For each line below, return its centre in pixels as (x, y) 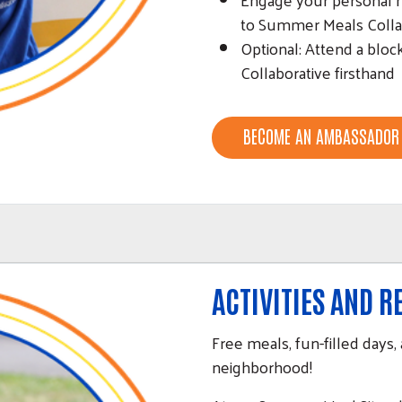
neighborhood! (262, 367)
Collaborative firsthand (318, 73)
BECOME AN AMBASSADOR (321, 136)
